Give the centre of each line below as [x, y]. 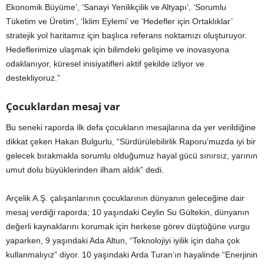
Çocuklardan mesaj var [63, 107]
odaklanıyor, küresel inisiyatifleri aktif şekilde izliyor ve [105, 64]
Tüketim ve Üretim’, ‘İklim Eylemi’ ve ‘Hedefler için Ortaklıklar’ [119, 22]
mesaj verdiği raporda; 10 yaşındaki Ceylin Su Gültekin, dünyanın [128, 212]
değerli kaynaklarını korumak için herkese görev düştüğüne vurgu [128, 227]
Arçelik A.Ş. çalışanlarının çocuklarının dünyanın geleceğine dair [125, 198]
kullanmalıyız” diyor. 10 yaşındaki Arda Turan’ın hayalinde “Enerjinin [132, 255]
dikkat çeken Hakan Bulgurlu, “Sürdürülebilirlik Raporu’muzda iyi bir [131, 142]
